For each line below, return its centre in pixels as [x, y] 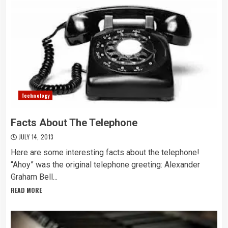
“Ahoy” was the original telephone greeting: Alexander [105, 165]
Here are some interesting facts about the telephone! [105, 152]
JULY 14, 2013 [35, 137]
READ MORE [26, 190]
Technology [35, 95]
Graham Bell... [34, 177]
